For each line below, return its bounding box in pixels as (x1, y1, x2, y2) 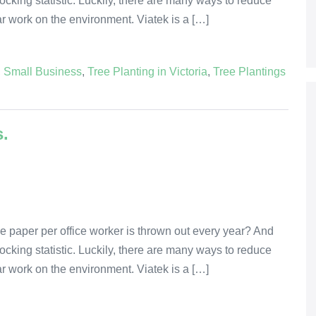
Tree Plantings (213, 65, 286, 78)
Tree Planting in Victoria (87, 65, 207, 78)
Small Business (4, 65, 82, 78)
